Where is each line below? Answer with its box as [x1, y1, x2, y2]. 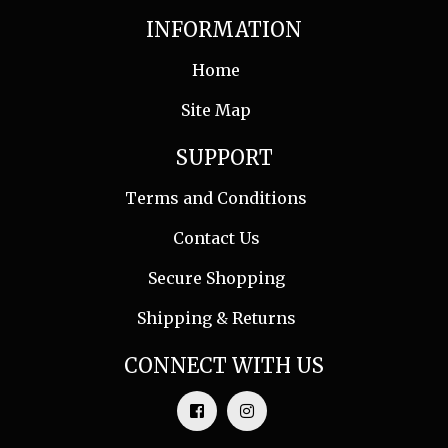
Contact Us [172, 228, 260, 248]
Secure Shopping [147, 268, 285, 288]
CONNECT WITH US [124, 353, 324, 378]
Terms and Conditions [125, 188, 307, 208]
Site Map [181, 100, 251, 120]
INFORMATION [146, 17, 302, 42]
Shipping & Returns [136, 308, 296, 328]
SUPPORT [175, 145, 273, 170]
